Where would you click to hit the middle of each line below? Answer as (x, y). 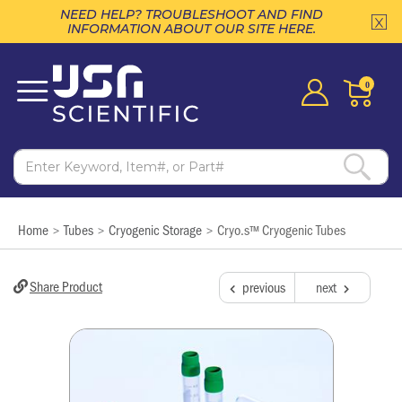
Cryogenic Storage (155, 229)
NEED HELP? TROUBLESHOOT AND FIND (191, 14)
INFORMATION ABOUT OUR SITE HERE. (191, 29)
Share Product (66, 286)
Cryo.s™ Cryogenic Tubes (281, 229)
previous (263, 287)
